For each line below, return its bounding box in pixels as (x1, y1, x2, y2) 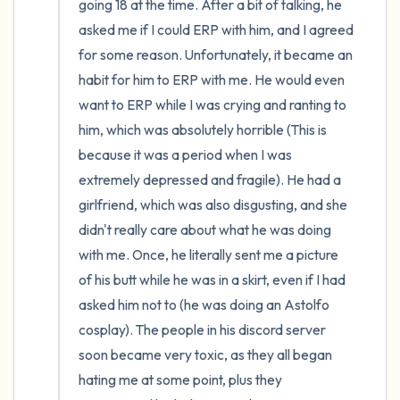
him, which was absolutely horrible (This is (79, 121, 327, 138)
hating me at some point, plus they (79, 371, 282, 388)
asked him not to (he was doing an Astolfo (79, 296, 329, 313)
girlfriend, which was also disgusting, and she (79, 196, 347, 213)
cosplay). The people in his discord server (79, 321, 326, 338)
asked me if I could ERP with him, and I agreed (79, 21, 354, 38)
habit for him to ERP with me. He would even (79, 71, 345, 88)
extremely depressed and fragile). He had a (79, 171, 341, 188)
